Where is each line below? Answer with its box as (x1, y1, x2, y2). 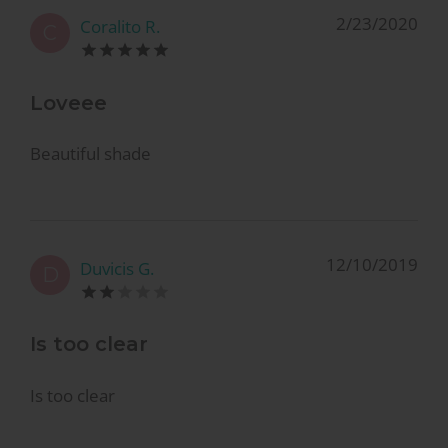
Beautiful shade (30, 142, 151, 166)
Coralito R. (80, 15, 160, 39)
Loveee (30, 90, 107, 115)
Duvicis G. (80, 256, 154, 280)
